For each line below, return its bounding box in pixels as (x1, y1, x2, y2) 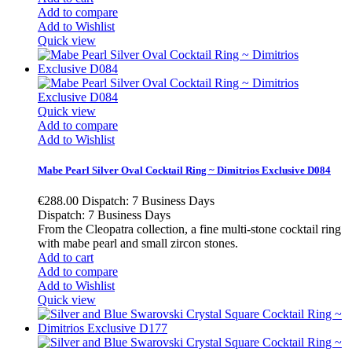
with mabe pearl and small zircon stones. (38, 236, 238, 251)
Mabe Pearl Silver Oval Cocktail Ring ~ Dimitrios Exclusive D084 (38, 164, 331, 177)
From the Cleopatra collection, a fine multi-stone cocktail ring (38, 222, 341, 236)
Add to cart (38, 251, 93, 265)
